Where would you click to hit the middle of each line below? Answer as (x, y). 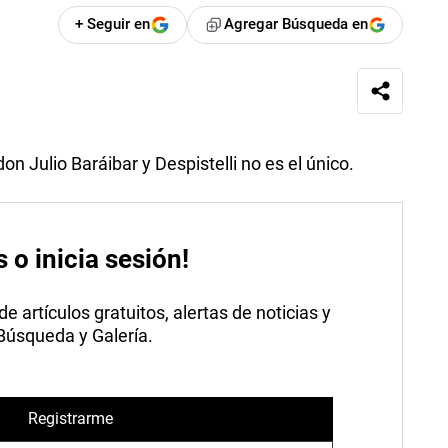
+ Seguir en (113, 24)
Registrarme (70, 419)
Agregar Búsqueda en (296, 24)
